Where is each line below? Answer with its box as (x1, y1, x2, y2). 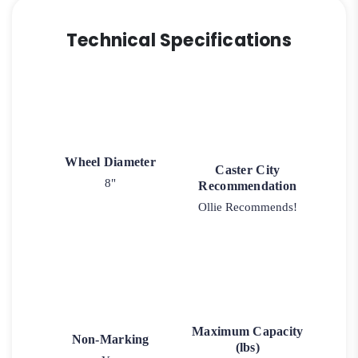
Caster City (215, 163, 280, 177)
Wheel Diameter (65, 155, 157, 169)
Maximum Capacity (192, 324, 304, 339)
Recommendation (198, 179, 297, 193)
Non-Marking (71, 332, 149, 347)
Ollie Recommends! (197, 201, 297, 214)
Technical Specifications (66, 28, 292, 54)
